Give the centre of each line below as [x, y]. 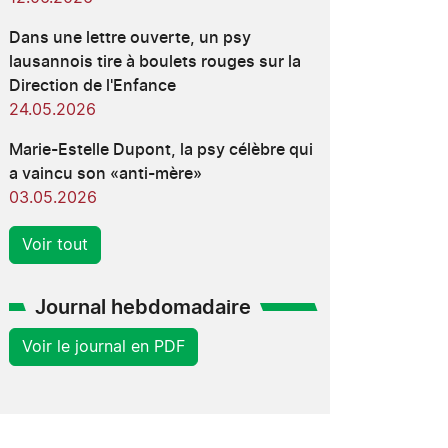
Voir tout [54, 245]
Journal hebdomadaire [142, 308]
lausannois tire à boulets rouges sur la [154, 62]
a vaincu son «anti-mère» [105, 174]
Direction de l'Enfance [92, 86]
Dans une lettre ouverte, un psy [129, 38]
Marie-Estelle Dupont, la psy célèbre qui [160, 150]
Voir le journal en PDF [103, 347]
